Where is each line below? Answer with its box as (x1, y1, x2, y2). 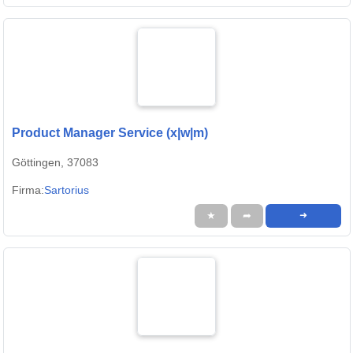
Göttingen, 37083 (12, 156, 98, 169)
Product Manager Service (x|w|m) (12, 126, 208, 140)
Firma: (12, 184, 44, 197)
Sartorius (44, 184, 89, 197)
